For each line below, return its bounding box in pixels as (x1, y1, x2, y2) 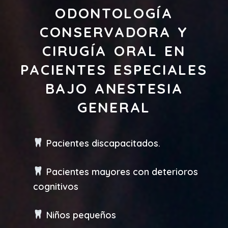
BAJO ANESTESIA (45, 79, 183, 97)
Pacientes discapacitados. (43, 137, 160, 149)
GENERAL (77, 98, 151, 116)
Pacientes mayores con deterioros (43, 165, 198, 178)
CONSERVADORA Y (40, 22, 188, 41)
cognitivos (33, 180, 78, 192)
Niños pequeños (43, 209, 116, 221)
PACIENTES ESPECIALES (20, 60, 208, 78)
